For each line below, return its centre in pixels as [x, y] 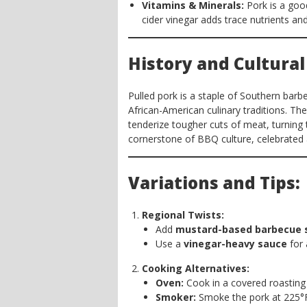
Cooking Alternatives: [196, 268]
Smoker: [176, 297]
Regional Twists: [183, 215]
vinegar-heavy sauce [235, 244]
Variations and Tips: [214, 183]
